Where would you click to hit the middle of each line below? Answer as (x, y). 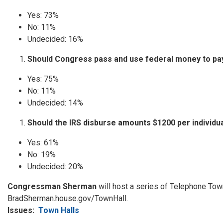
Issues (20, 211)
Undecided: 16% (55, 39)
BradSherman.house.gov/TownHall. (68, 199)
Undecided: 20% (55, 167)
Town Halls (59, 211)
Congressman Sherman (52, 187)
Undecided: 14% (55, 103)
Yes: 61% (43, 143)
